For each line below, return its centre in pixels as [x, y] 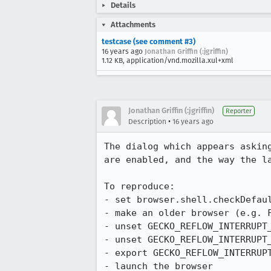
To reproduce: [139, 186]
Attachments [133, 24]
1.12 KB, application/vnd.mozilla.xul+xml [168, 60]
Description [147, 122]
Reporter [239, 111]
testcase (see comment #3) [149, 41]
